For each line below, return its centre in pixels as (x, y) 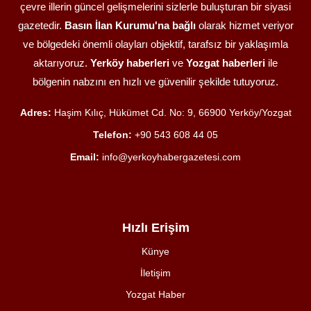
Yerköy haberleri (130, 63)
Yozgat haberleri (226, 63)
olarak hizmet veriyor (244, 26)
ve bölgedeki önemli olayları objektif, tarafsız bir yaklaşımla (155, 44)
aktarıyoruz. (62, 63)
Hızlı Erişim (155, 228)
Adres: (35, 113)
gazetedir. (41, 26)
